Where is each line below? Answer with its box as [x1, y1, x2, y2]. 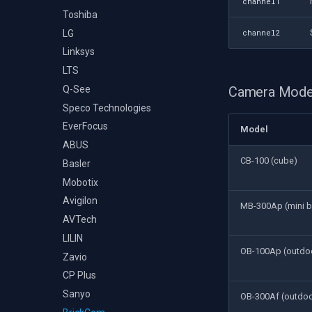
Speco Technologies [63, 102, 151, 114]
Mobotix [63, 176, 98, 188]
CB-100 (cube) [240, 155, 297, 166]
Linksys [63, 46, 95, 58]
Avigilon [63, 195, 97, 207]
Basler [63, 157, 91, 169]
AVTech [63, 214, 97, 225]
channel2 [242, 27, 281, 38]
